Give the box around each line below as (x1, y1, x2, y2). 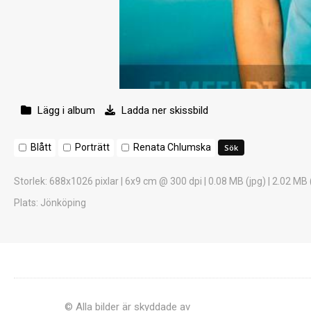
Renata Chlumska (133, 142, 211, 153)
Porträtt (75, 142, 110, 153)
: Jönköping (36, 197, 86, 208)
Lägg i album (37, 104, 95, 117)
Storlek (14, 176, 45, 187)
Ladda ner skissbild (119, 104, 208, 117)
